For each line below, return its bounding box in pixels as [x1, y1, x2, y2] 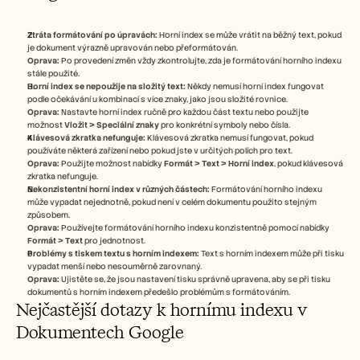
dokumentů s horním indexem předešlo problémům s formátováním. [27, 286, 290, 297]
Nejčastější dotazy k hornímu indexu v [16, 297, 307, 321]
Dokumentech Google [16, 320, 184, 344]
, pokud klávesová [274, 157, 343, 169]
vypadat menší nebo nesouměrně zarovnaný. [27, 260, 202, 272]
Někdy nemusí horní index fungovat [186, 80, 324, 92]
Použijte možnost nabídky [59, 157, 164, 169]
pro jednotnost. [83, 235, 145, 246]
